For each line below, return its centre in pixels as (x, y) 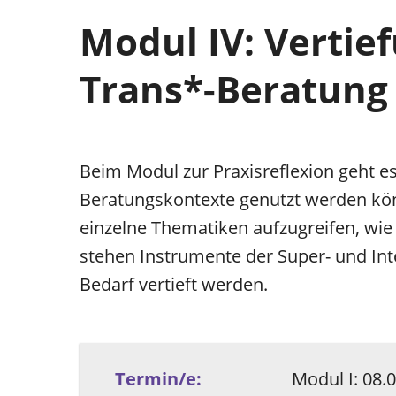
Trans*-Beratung (234, 88)
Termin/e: (158, 378)
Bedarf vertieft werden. (174, 284)
